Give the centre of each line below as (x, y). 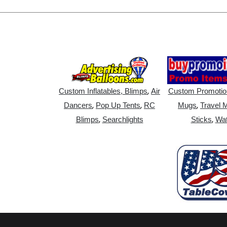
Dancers (78, 105)
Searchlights (123, 119)
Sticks (201, 119)
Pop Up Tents (118, 105)
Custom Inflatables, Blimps (103, 91)
